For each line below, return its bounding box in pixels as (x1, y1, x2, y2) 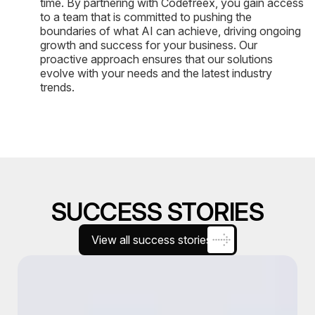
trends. (40, 79, 75, 94)
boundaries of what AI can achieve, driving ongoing (40, 23, 301, 38)
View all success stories (91, 232, 212, 247)
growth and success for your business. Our (40, 37, 257, 52)
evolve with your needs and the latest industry (40, 65, 272, 80)
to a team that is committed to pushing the (40, 9, 252, 24)
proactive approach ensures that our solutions (40, 51, 273, 66)
